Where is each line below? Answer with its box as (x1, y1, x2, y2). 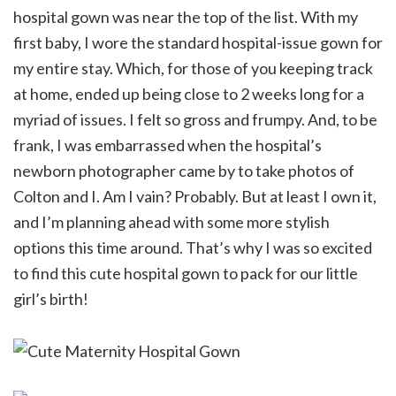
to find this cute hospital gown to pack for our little (13, 263, 358, 284)
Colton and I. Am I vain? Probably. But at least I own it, (13, 187, 377, 207)
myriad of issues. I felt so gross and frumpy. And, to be (13, 110, 377, 130)
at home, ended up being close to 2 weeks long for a (13, 84, 364, 104)
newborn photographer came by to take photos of (13, 161, 354, 181)
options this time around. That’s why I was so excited (13, 238, 372, 258)
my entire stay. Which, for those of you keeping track (13, 58, 373, 79)
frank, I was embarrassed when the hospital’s (13, 135, 322, 156)
